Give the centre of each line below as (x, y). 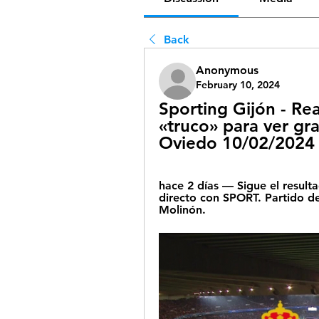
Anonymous (227, 70)
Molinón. (182, 210)
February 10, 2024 (238, 85)
